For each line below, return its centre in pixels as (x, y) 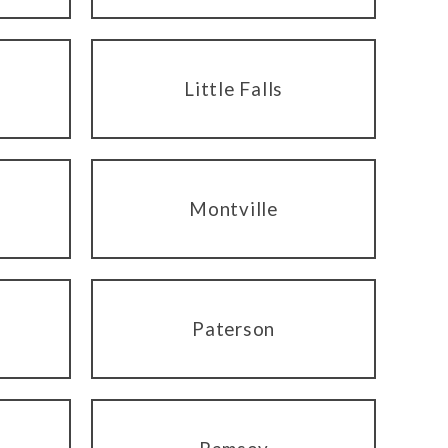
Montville (233, 209)
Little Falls (233, 89)
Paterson (233, 329)
